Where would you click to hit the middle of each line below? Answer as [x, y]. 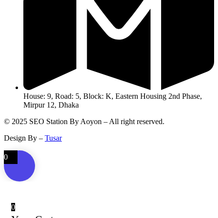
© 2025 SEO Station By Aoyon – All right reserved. [84, 121]
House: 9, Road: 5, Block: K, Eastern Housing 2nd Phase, [113, 96]
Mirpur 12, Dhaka [51, 105]
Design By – [24, 138]
